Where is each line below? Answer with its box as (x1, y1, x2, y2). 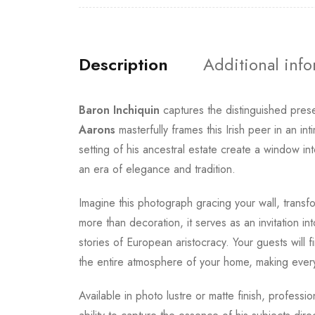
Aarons (79, 122, 115, 138)
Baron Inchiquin (79, 102, 160, 118)
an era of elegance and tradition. (79, 161, 236, 177)
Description (79, 52, 168, 77)
